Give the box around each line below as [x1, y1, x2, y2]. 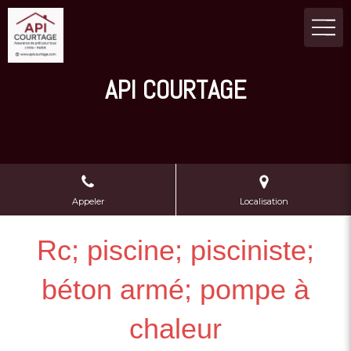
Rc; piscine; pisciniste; [37, 234, 314, 266]
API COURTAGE [105, 74, 246, 107]
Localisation [239, 195, 288, 207]
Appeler [71, 195, 104, 207]
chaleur [129, 313, 222, 345]
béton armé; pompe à [42, 273, 309, 306]
